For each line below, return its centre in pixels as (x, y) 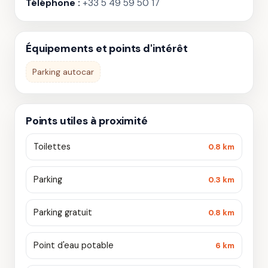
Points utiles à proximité (87, 121)
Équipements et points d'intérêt (107, 48)
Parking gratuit (63, 212)
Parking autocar (63, 72)
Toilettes (52, 147)
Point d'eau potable (74, 245)
